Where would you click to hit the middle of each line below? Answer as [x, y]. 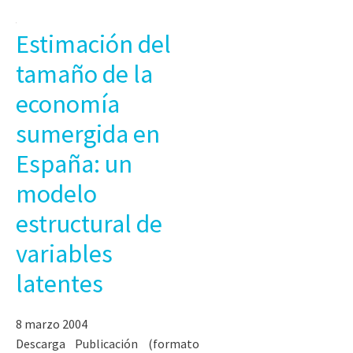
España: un [74, 163]
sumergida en [88, 134]
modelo [56, 193]
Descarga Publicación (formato [108, 343]
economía [68, 104]
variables [64, 253]
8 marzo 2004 [52, 323]
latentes [59, 283]
